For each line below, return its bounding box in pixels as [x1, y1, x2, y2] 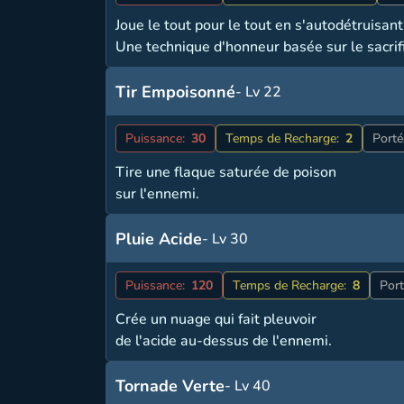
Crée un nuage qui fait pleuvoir [115, 309, 317, 329]
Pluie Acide [115, 228, 203, 250]
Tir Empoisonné [115, 81, 236, 103]
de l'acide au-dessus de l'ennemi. [115, 331, 333, 351]
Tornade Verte [115, 375, 225, 397]
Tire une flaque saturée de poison [115, 162, 337, 182]
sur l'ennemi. [115, 184, 200, 204]
